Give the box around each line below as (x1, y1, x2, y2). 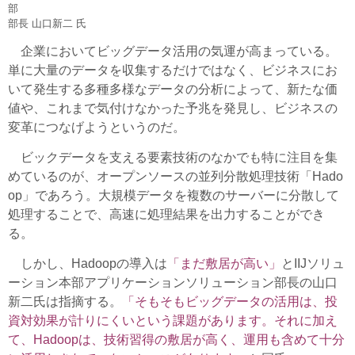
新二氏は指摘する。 (8, 295, 122, 309)
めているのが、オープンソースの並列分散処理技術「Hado (8, 170, 343, 184)
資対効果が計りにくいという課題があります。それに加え (8, 314, 338, 328)
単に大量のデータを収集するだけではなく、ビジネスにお (8, 63, 338, 78)
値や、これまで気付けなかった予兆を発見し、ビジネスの (8, 101, 338, 116)
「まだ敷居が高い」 (167, 257, 281, 271)
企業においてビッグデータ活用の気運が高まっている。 (8, 44, 338, 59)
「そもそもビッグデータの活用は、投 (122, 295, 338, 309)
